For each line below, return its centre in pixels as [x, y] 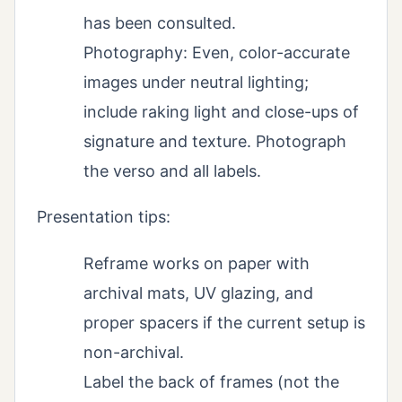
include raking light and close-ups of [221, 111]
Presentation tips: [104, 216]
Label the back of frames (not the [211, 381]
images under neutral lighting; [196, 82]
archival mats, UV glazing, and [198, 293]
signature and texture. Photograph [215, 141]
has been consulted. [160, 22]
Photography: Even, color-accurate [217, 52]
